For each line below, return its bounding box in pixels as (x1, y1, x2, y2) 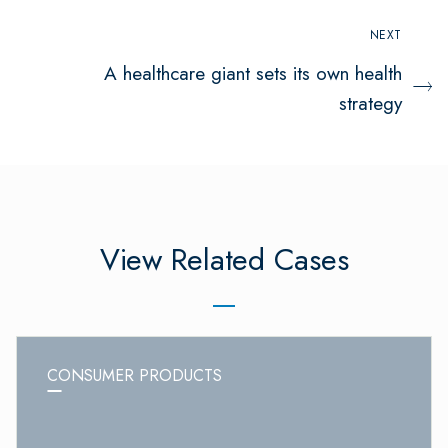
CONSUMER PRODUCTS (47, 364, 222, 388)
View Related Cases (99, 238, 349, 282)
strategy (339, 89, 402, 118)
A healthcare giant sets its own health (104, 59, 402, 88)
